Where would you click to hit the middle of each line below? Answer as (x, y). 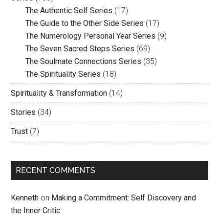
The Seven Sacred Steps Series (80, 49)
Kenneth (25, 198)
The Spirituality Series (63, 74)
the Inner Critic (36, 211)
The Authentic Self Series (69, 11)
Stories (23, 112)
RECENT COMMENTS (56, 171)
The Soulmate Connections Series (84, 62)
